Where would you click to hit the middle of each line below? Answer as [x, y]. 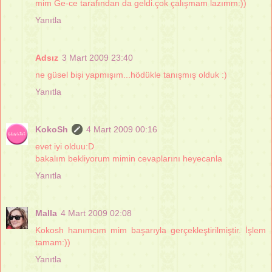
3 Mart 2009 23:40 [97, 57]
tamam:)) [53, 242]
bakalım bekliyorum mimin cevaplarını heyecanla [129, 158]
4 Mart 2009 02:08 [96, 213]
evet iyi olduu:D [65, 146]
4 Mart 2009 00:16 [122, 129]
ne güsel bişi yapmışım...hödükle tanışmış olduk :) [131, 74]
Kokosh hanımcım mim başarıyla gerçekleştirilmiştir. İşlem [151, 230]
